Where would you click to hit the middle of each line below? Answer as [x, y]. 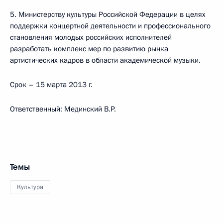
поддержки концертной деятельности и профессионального [110, 26]
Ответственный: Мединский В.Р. [63, 109]
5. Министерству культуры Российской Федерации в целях [108, 14]
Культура [30, 187]
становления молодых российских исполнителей [91, 37]
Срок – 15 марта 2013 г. [51, 85]
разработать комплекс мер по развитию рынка [89, 49]
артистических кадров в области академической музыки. [105, 60]
